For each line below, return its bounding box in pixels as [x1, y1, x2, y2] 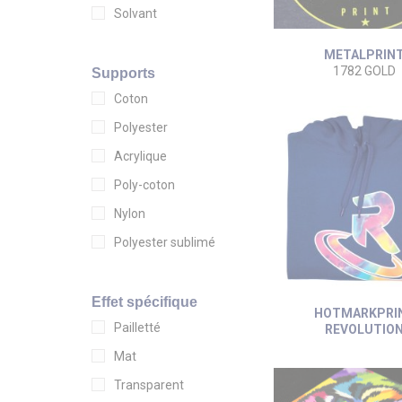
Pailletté [114, 319, 161, 335]
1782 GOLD [333, 64, 397, 79]
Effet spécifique [92, 293, 197, 310]
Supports [92, 65, 155, 81]
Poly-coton [114, 177, 175, 192]
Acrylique [114, 148, 167, 163]
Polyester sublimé [114, 234, 215, 249]
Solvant [114, 5, 157, 21]
